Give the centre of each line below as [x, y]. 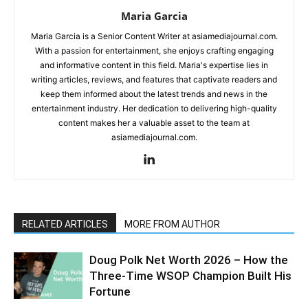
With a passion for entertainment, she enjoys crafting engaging [154, 50]
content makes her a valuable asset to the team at [154, 122]
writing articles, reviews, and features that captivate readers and [154, 79]
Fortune [110, 291]
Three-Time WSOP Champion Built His [190, 275]
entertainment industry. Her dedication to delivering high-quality [154, 108]
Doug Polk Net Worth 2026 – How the [189, 260]
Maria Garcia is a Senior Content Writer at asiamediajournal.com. [154, 36]
